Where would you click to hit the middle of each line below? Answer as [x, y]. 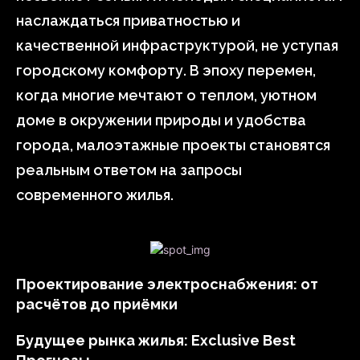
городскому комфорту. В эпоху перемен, [166, 70]
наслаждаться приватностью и [128, 20]
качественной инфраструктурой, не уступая [177, 45]
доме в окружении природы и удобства [161, 120]
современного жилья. [95, 195]
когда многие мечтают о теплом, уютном [166, 95]
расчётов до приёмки [97, 304]
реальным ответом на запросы [129, 170]
